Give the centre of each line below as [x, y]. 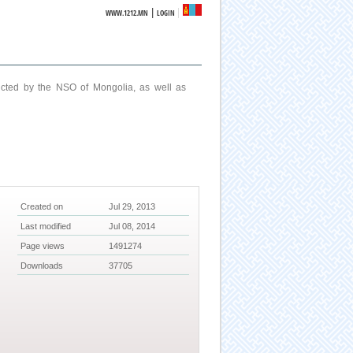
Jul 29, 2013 [132, 207]
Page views [43, 246]
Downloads [42, 266]
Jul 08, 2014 [132, 227]
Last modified [46, 227]
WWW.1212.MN [127, 13]
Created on [42, 207]
